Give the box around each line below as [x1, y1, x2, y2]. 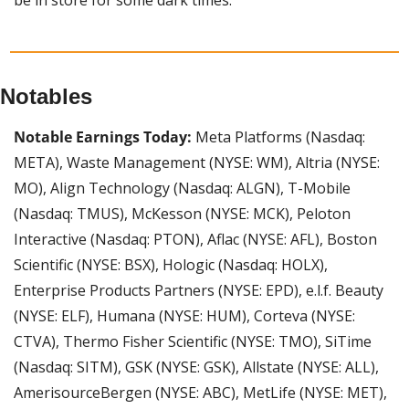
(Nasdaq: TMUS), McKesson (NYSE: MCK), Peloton [14, 203, 351, 224]
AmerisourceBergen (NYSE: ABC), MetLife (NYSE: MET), [14, 382, 387, 403]
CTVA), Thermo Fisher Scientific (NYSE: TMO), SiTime [14, 330, 372, 351]
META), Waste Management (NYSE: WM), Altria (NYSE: [14, 152, 380, 173]
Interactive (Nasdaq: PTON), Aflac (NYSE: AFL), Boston [14, 228, 377, 249]
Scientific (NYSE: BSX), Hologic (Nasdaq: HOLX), [14, 254, 328, 275]
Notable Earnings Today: [14, 126, 195, 147]
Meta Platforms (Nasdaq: [195, 126, 365, 147]
